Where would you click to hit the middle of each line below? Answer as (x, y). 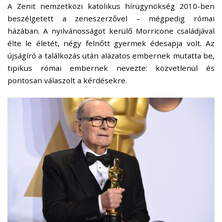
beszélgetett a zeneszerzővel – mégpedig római (111, 19)
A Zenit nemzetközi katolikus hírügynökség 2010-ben (111, 6)
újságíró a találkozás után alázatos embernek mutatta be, (111, 56)
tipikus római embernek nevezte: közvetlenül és (111, 68)
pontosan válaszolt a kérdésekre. (68, 81)
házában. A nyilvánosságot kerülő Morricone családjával (111, 31)
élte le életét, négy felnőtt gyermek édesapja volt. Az (111, 43)
